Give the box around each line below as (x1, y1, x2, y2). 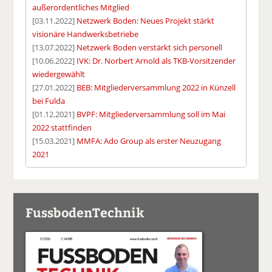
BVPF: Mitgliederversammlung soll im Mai (76, 108, 226, 120)
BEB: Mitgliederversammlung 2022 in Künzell (76, 81, 236, 93)
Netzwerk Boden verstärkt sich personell (76, 41, 223, 53)
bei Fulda (32, 95, 66, 106)
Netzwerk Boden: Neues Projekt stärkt (76, 15, 215, 26)
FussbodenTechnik (25, 203, 144, 221)
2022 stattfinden (32, 121, 92, 133)
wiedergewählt (32, 68, 86, 80)
